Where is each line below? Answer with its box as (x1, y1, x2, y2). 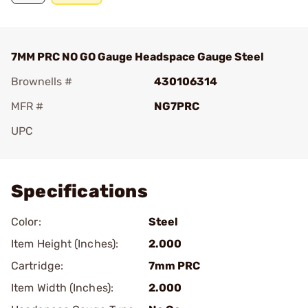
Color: (11, 215, 41, 228)
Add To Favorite (30, 144, 111, 157)
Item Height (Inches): (11, 237, 119, 250)
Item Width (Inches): (11, 281, 113, 294)
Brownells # (11, 75, 72, 88)
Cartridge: (11, 259, 63, 272)
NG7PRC (154, 100, 199, 113)
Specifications (11, 181, 148, 202)
